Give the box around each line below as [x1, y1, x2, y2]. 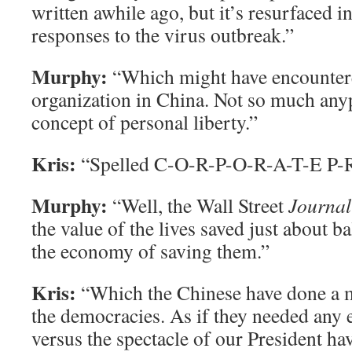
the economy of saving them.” [31, 237, 269, 264]
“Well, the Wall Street [112, 192, 288, 218]
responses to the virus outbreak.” [31, 21, 294, 48]
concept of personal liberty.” [31, 108, 258, 135]
